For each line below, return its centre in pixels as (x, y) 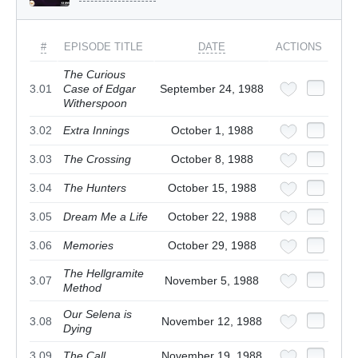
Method (82, 288)
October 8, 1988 (212, 159)
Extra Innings (96, 131)
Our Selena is (97, 314)
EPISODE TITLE (103, 47)
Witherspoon (95, 103)
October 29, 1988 (212, 246)
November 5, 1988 (212, 281)
